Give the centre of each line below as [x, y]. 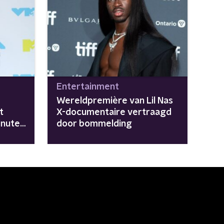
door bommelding [94, 124]
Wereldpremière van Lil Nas [114, 101]
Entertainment [87, 87]
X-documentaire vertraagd [114, 112]
